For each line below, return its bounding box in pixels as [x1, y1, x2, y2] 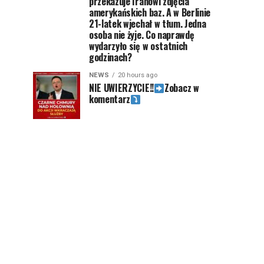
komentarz [89, 92, 131, 106]
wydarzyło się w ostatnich [89, 39, 187, 53]
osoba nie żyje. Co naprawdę [89, 28, 194, 42]
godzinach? [89, 50, 132, 64]
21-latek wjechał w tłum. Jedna [89, 16, 206, 31]
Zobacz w [164, 81, 199, 95]
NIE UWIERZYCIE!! [89, 81, 154, 95]
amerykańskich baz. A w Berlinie [89, 5, 211, 19]
